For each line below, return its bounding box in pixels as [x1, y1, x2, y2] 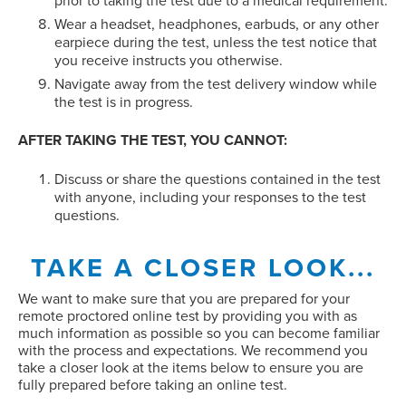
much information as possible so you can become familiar [18, 324, 380, 343]
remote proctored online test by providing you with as [18, 307, 357, 325]
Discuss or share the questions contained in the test [54, 170, 381, 188]
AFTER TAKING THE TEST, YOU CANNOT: [18, 131, 287, 150]
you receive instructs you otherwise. [54, 52, 283, 70]
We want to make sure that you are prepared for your [18, 290, 350, 308]
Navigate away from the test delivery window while [54, 75, 377, 93]
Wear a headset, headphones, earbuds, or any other [54, 15, 379, 34]
